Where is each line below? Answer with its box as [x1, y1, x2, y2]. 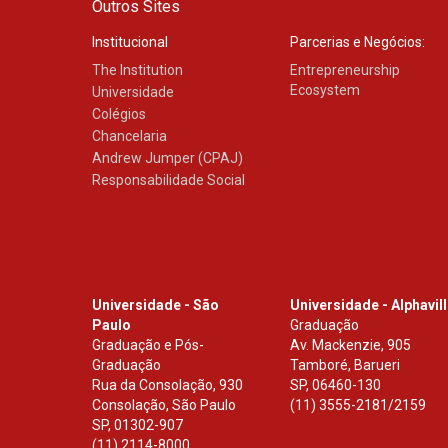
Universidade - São [92, 297, 219, 313]
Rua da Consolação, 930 [92, 377, 243, 393]
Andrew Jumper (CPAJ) [92, 150, 243, 166]
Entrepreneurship [290, 62, 401, 78]
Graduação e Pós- [92, 337, 204, 353]
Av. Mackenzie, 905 [290, 337, 412, 353]
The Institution [92, 62, 183, 78]
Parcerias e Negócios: [290, 34, 426, 50]
